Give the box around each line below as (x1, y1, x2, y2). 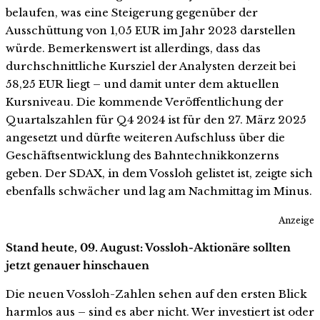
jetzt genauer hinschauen (6, 258, 149, 272)
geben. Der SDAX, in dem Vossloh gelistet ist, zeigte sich (6, 166, 313, 181)
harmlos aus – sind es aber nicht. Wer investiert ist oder (6, 304, 314, 319)
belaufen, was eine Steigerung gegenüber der (6, 6, 258, 20)
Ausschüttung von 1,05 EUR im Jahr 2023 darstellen (6, 24, 296, 38)
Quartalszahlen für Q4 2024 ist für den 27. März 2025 (6, 113, 306, 127)
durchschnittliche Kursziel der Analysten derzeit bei (6, 59, 296, 74)
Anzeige (279, 214, 314, 226)
